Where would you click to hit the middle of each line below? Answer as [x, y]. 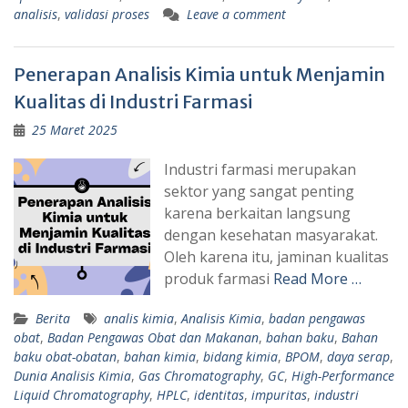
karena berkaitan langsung [257, 213]
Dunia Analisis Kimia [72, 375]
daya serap [358, 356]
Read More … [317, 278]
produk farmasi [219, 278]
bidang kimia [240, 356]
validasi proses [107, 14]
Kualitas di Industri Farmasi [133, 101]
